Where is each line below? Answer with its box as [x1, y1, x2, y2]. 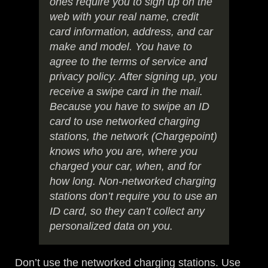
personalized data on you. [50, 220, 173, 233]
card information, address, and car [50, 26, 214, 38]
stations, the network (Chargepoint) [50, 130, 218, 143]
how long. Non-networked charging [50, 175, 217, 188]
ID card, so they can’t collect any [50, 205, 205, 218]
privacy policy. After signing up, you [50, 71, 218, 83]
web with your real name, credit [50, 11, 199, 23]
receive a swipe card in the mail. [50, 86, 203, 98]
